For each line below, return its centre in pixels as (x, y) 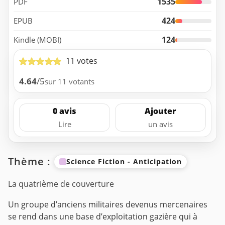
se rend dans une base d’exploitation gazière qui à (103, 216)
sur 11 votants (70, 81)
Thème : (31, 161)
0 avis (65, 111)
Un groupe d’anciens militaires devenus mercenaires (108, 204)
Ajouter (160, 111)
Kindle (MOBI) (37, 40)
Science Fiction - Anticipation (124, 162)
